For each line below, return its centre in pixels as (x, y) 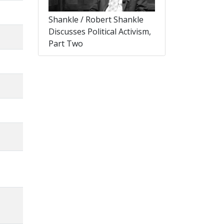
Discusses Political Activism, (100, 32)
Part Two (66, 44)
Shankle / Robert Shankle (96, 20)
